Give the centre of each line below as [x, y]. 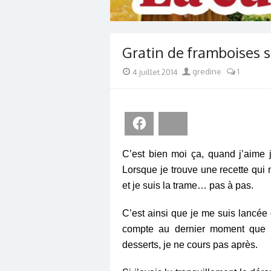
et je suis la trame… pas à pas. [188, 185]
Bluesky [197, 123]
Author [193, 70]
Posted [134, 70]
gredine [206, 72]
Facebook [167, 123]
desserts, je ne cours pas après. [190, 244]
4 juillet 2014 [155, 72]
